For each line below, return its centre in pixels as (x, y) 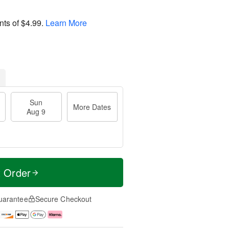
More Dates (92, 107)
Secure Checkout (63, 199)
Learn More (66, 22)
